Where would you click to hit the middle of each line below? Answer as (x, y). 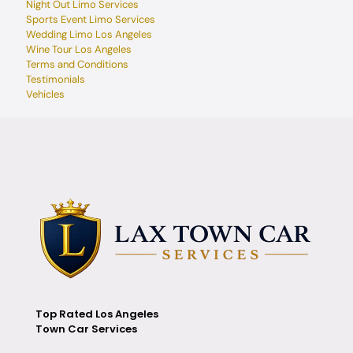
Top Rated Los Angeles (97, 314)
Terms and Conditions (77, 64)
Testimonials (56, 79)
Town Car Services (86, 329)
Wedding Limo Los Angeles (89, 34)
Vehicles (45, 94)
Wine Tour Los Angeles (79, 49)
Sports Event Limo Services (91, 19)
